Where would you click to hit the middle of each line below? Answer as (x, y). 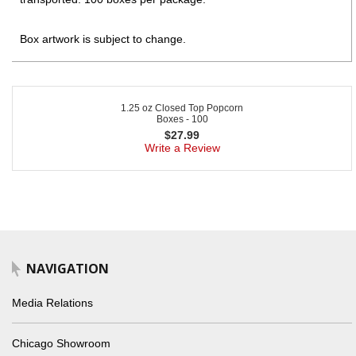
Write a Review (182, 147)
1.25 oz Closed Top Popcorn (182, 108)
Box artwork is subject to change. (103, 39)
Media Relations (52, 302)
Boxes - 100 (182, 119)
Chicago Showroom (61, 343)
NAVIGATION (68, 268)
